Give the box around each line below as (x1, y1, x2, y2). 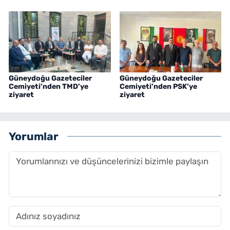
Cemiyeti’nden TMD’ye (9, 82, 88, 91)
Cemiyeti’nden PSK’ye (119, 82, 197, 91)
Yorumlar (9, 129, 59, 143)
